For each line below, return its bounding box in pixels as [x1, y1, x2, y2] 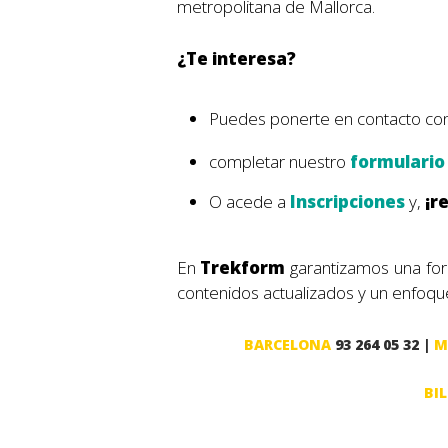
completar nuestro [208, 150, 350, 174]
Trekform [200, 256, 291, 280]
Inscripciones [289, 190, 409, 214]
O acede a [208, 190, 290, 214]
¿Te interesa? [176, 47, 296, 71]
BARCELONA [244, 334, 335, 354]
